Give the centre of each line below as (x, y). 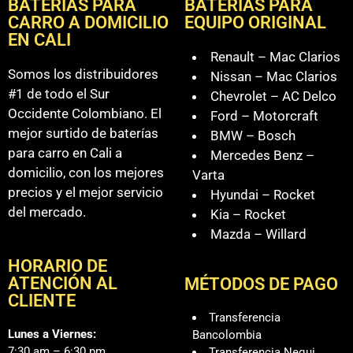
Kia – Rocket (248, 214)
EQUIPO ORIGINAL (255, 22)
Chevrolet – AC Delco (273, 96)
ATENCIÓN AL (63, 283)
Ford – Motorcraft (264, 115)
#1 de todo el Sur (59, 93)
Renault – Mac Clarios (275, 56)
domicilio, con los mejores (86, 172)
